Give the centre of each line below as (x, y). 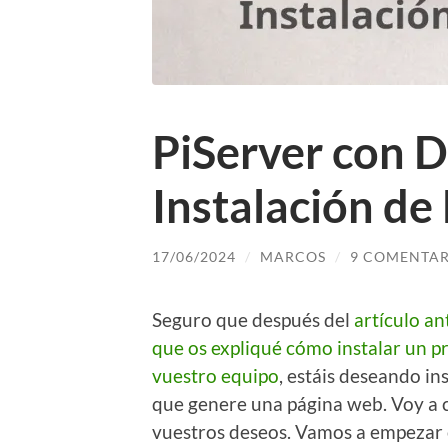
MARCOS (293, 257)
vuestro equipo (215, 375)
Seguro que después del (253, 319)
